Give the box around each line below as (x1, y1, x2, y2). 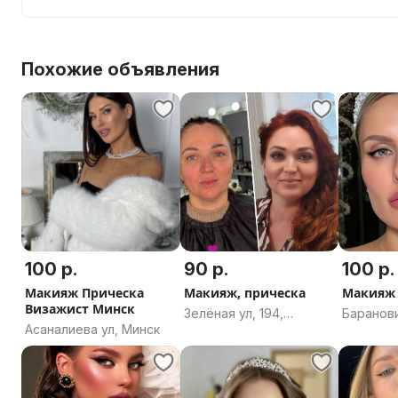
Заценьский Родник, (183, 358, 308, 374)
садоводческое (183, 322, 283, 338)
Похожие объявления (21, 59, 219, 80)
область (342, 322, 394, 338)
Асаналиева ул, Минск (25, 321, 160, 337)
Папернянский (183, 376, 272, 392)
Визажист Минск (25, 299, 135, 317)
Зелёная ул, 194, (183, 305, 283, 321)
